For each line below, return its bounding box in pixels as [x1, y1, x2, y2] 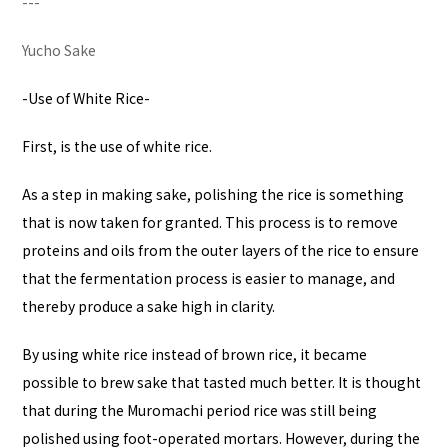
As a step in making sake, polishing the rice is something [22, 184, 404, 204]
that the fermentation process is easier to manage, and [22, 268, 395, 288]
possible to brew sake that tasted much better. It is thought [22, 372, 421, 392]
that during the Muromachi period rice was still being [22, 400, 377, 420]
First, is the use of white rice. [22, 136, 212, 156]
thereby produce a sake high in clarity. [22, 296, 275, 316]
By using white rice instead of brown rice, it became [22, 344, 367, 364]
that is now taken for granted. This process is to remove [22, 212, 398, 232]
